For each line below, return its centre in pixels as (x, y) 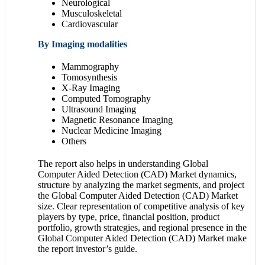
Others (74, 141)
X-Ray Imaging (91, 88)
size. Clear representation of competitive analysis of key (141, 206)
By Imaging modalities (83, 44)
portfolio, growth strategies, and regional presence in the (142, 227)
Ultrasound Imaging (99, 109)
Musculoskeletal (92, 13)
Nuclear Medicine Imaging (112, 130)
